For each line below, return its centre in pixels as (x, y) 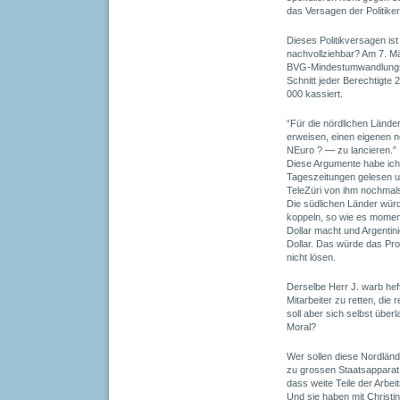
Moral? (301, 327)
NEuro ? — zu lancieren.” (342, 150)
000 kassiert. (315, 94)
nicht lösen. (311, 257)
